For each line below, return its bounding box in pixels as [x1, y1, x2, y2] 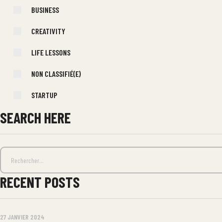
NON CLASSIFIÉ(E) [31, 69, 81, 79]
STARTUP [31, 90, 57, 100]
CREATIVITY [31, 26, 65, 36]
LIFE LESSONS [31, 48, 70, 57]
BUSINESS [31, 5, 59, 15]
